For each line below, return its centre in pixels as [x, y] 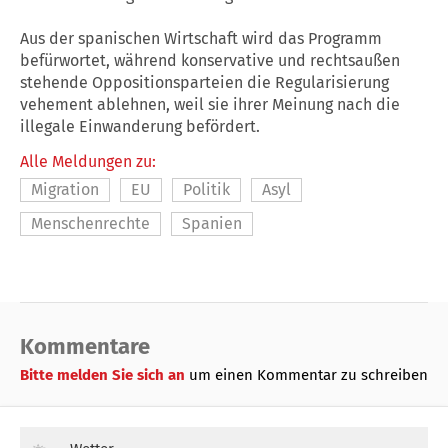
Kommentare [85, 347]
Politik [206, 190]
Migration [65, 190]
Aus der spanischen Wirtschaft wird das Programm [201, 39]
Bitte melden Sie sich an [104, 375]
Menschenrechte [90, 224]
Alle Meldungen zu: [88, 162]
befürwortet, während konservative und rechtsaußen [210, 61]
